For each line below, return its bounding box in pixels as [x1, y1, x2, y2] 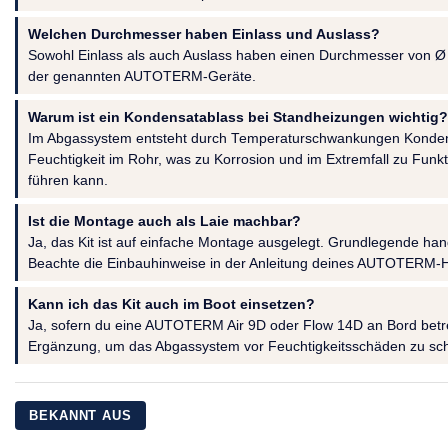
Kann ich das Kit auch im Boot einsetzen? [28, 296, 315, 312]
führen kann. [28, 172, 108, 188]
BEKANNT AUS [29, 407, 133, 423]
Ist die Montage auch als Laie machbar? [28, 213, 301, 229]
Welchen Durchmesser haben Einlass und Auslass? [28, 26, 380, 42]
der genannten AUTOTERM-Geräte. [28, 68, 256, 84]
